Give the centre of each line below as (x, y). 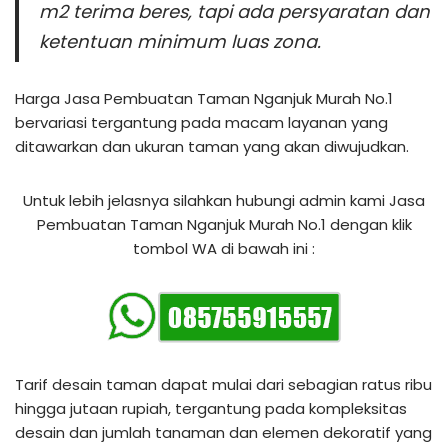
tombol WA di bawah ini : (224, 248)
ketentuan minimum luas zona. (180, 41)
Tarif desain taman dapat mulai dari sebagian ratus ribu (223, 384)
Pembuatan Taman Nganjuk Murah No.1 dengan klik (224, 224)
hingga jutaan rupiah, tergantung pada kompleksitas (211, 408)
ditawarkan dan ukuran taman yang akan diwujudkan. (212, 146)
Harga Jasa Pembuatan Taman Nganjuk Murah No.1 (204, 98)
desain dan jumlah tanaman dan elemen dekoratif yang (223, 432)
